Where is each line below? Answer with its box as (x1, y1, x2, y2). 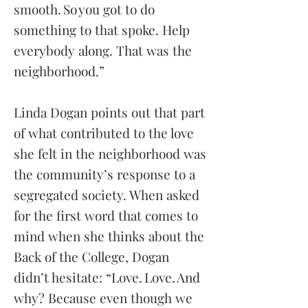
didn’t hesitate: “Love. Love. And (14, 268, 200, 286)
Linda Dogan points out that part (14, 103, 205, 121)
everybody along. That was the (14, 41, 192, 59)
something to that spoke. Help (14, 21, 190, 38)
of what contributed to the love (14, 124, 194, 142)
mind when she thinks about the (14, 227, 204, 245)
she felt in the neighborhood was (14, 144, 206, 162)
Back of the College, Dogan (14, 247, 169, 265)
